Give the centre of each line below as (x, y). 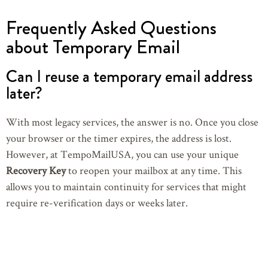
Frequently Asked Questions (111, 28)
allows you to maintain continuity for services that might (126, 187)
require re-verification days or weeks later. (97, 203)
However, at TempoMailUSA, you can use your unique (122, 154)
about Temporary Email (93, 47)
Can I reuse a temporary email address (129, 77)
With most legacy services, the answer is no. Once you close (132, 122)
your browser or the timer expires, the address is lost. (119, 138)
